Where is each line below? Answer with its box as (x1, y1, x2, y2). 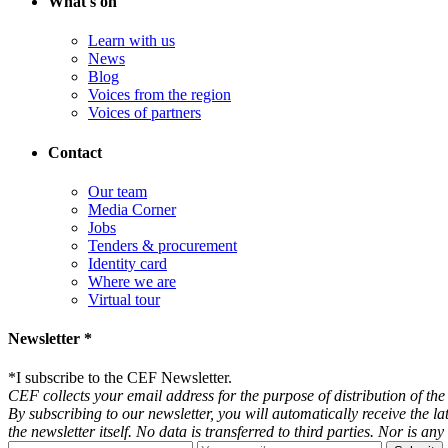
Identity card (88, 254, 167, 272)
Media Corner (88, 200, 176, 218)
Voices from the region (88, 86, 231, 104)
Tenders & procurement (88, 236, 237, 254)
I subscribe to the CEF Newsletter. (16, 369, 232, 387)
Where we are (88, 272, 176, 290)
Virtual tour (88, 290, 160, 308)
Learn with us (88, 32, 175, 50)
